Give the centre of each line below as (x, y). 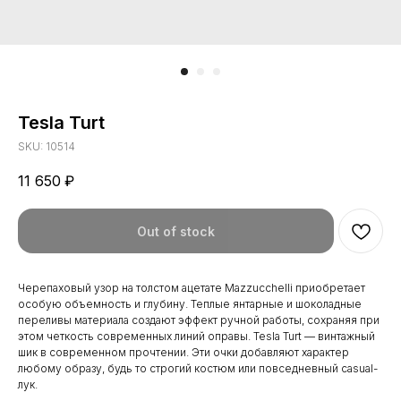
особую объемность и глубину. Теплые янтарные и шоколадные (190, 304)
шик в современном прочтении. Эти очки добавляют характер (183, 353)
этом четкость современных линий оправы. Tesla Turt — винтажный (196, 337)
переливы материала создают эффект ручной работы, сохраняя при (199, 320)
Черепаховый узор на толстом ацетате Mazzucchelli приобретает (192, 288)
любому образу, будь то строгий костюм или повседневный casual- (198, 369)
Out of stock (176, 231)
